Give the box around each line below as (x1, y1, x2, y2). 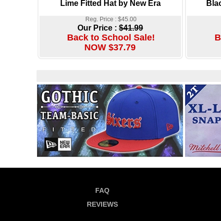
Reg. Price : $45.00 (85, 15, 137, 23)
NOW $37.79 (84, 42, 136, 52)
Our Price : (77, 23, 119, 32)
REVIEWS (86, 200, 118, 208)
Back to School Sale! (67, 32, 155, 42)
